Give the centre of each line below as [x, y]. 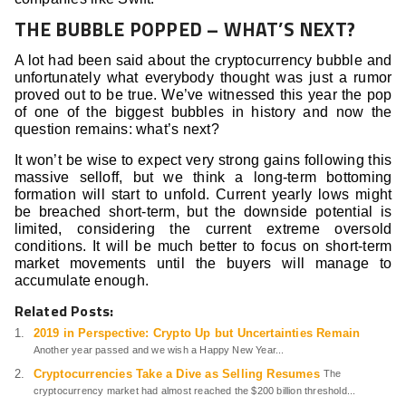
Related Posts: [64, 311]
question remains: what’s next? [116, 130]
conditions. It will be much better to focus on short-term [203, 246]
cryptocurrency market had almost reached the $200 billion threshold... [194, 391]
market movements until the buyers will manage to [203, 264]
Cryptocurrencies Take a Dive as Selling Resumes [176, 374]
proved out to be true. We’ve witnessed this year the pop [203, 95]
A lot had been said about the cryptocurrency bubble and [203, 61]
